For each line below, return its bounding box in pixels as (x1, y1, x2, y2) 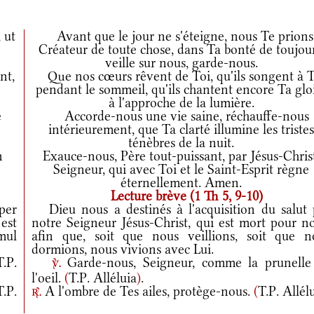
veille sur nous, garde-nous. (104, 55, 258, 71)
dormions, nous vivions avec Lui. (32, 241, 214, 257)
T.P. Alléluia (69, 270, 137, 286)
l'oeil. (32, 270, 65, 286)
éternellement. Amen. (121, 175, 243, 191)
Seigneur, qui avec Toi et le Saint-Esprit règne (53, 161, 310, 177)
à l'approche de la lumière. (108, 95, 254, 111)
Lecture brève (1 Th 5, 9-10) (100, 188, 263, 204)
